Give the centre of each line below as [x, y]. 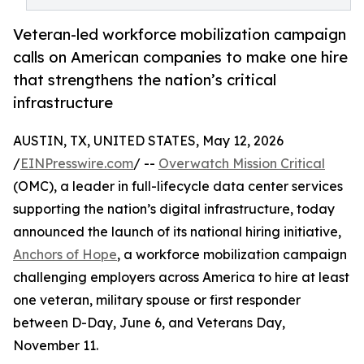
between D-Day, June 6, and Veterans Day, [149, 323]
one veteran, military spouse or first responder [157, 300]
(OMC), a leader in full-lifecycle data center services [178, 186]
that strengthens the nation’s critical [145, 80]
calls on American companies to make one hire [180, 57]
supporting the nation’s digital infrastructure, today [174, 209]
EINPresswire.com [77, 164]
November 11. [56, 346]
